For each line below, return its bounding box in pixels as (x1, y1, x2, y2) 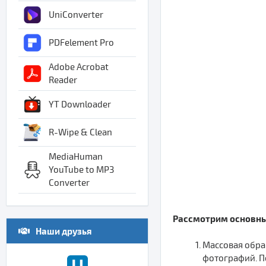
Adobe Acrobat (49, 62, 109, 72)
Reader (49, 75, 77, 85)
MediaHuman (49, 151, 103, 162)
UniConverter (49, 9, 103, 20)
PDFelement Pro (49, 37, 114, 48)
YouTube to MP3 (49, 164, 114, 175)
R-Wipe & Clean (49, 127, 112, 138)
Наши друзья (36, 226, 91, 236)
